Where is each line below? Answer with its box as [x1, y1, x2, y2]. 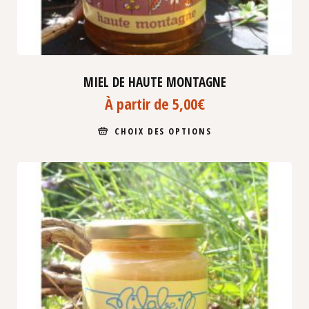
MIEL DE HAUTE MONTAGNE [83, 72, 226, 91]
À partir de [104, 92, 172, 114]
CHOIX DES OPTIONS [114, 124, 212, 137]
